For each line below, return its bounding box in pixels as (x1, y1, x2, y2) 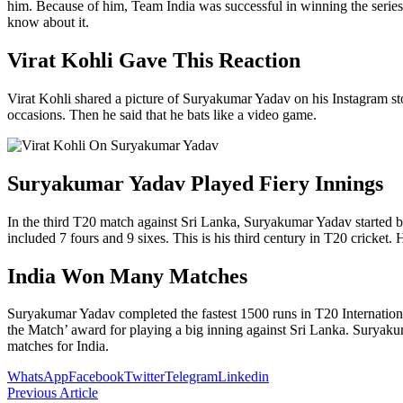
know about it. (7, 14, 89, 31)
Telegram (165, 369, 218, 385)
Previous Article (7, 385, 98, 401)
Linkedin (218, 369, 269, 385)
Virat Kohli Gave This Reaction (7, 48, 300, 72)
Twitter (124, 369, 165, 385)
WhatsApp (7, 369, 68, 385)
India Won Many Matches (7, 264, 247, 288)
